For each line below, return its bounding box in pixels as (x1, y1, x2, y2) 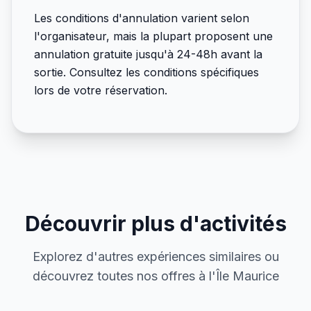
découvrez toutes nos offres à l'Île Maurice (32, 269, 279, 283)
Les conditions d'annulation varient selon (34, 11, 249, 25)
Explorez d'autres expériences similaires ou (32, 249, 279, 264)
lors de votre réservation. (34, 83, 167, 97)
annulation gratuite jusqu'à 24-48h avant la (34, 47, 262, 61)
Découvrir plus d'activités (24, 211, 287, 236)
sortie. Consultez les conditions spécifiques (34, 65, 259, 79)
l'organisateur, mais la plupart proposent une (34, 29, 273, 43)
